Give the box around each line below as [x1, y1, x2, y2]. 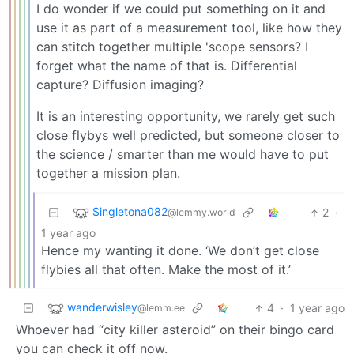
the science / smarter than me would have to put [36, 146, 329, 163]
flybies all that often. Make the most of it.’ [41, 262, 291, 278]
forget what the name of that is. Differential [36, 58, 297, 74]
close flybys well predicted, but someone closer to [36, 127, 340, 144]
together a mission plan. [36, 165, 180, 182]
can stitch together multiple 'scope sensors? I [36, 39, 308, 55]
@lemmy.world [168, 206, 235, 219]
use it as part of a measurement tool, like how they [36, 20, 342, 36]
